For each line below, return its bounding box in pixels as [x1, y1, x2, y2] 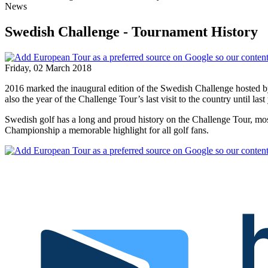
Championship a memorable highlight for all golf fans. [5, 124, 209, 135]
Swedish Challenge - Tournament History [5, 23, 258, 39]
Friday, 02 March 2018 [5, 62, 92, 73]
